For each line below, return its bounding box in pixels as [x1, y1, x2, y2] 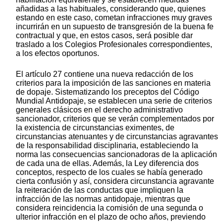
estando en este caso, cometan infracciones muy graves [16, 13, 212, 22]
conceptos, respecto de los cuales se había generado [16, 168, 203, 177]
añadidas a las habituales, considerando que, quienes [16, 4, 206, 13]
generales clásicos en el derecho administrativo [16, 106, 183, 114]
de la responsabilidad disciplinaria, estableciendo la [16, 141, 198, 150]
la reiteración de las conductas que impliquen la [16, 186, 183, 195]
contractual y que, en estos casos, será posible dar [16, 31, 193, 40]
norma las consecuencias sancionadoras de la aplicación [16, 150, 217, 159]
